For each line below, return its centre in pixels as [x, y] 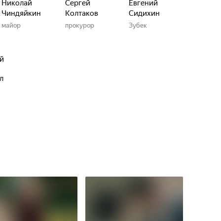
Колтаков [82, 13]
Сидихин [144, 13]
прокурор [80, 25]
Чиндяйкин [21, 13]
